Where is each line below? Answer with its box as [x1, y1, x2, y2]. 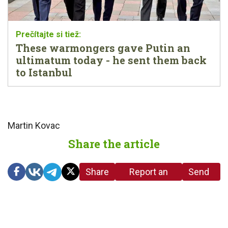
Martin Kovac [8, 120, 60, 131]
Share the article [68, 136, 160, 151]
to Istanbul [16, 65, 72, 79]
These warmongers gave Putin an [16, 41, 190, 54]
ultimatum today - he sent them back [16, 53, 207, 67]
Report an [129, 166, 168, 177]
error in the [127, 180, 171, 191]
